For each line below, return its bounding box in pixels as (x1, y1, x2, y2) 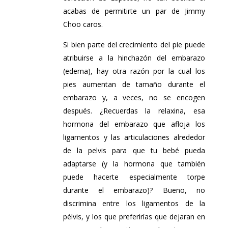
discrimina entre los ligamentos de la (63, 198, 205, 208)
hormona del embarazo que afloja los (63, 119, 205, 129)
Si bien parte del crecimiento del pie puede (63, 39, 205, 49)
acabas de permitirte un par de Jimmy (63, 6, 205, 16)
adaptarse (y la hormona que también (63, 158, 205, 168)
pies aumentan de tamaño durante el (63, 79, 205, 89)
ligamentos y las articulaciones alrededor (63, 132, 205, 142)
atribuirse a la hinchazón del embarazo (63, 52, 205, 63)
